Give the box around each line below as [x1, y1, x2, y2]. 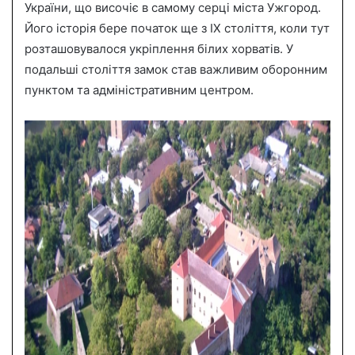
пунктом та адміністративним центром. [25, 82, 254, 97]
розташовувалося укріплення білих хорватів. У [25, 40, 293, 56]
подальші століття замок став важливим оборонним [25, 61, 327, 77]
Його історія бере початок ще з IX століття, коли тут [25, 20, 330, 36]
